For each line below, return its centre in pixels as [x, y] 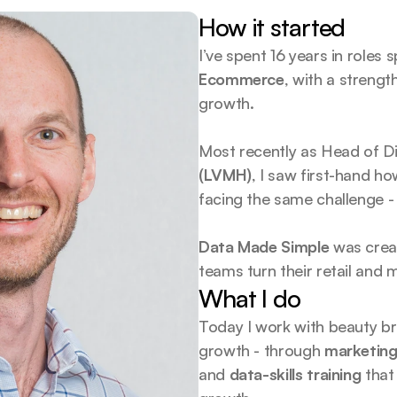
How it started [272, 27]
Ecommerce [241, 79]
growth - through [261, 350]
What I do [249, 298]
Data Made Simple [264, 246]
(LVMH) [225, 175]
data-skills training [295, 374]
